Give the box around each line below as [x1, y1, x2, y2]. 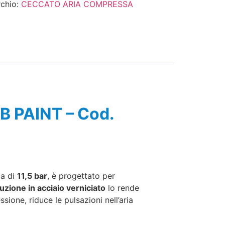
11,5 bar [17, 171, 47, 181]
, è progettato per [47, 171, 115, 181]
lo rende [105, 183, 139, 193]
